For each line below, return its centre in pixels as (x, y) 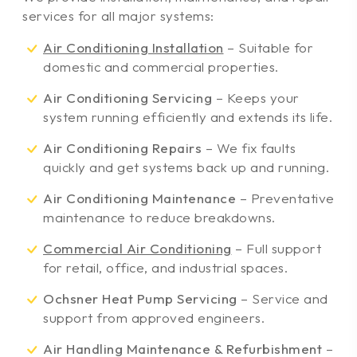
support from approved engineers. (154, 317)
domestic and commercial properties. (161, 66)
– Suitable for (268, 47)
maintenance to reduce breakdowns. (159, 217)
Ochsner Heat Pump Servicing (140, 298)
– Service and (282, 298)
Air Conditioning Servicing (127, 97)
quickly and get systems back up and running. (186, 167)
